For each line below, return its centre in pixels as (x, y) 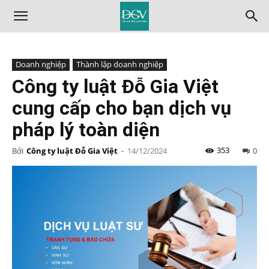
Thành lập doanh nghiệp (120, 64)
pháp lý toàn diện (86, 130)
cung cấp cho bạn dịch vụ (122, 108)
